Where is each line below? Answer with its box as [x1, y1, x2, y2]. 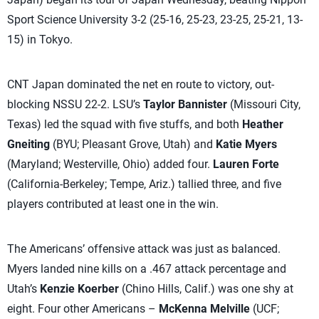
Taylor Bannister [143, 98, 227, 111]
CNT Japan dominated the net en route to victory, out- [7, 78, 274, 91]
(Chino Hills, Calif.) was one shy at [119, 282, 293, 296]
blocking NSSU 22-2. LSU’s [7, 98, 143, 111]
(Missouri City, [227, 98, 300, 111]
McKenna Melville [159, 302, 253, 315]
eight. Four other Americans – [7, 302, 159, 315]
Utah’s [7, 282, 40, 296]
